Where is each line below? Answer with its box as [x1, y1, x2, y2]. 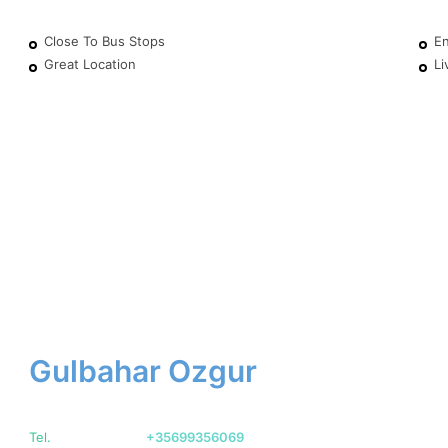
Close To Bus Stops [43, 33, 165, 50]
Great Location [43, 56, 136, 73]
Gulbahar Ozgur [28, 353, 257, 390]
